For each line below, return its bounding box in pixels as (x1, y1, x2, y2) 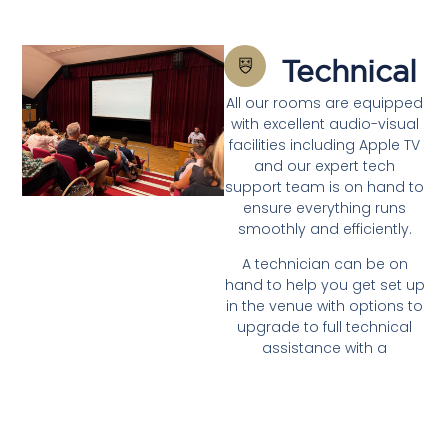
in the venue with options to (226, 296, 424, 317)
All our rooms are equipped (226, 92, 424, 113)
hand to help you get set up (224, 275, 425, 296)
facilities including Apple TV (229, 134, 421, 155)
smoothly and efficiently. (237, 218, 412, 239)
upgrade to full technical (237, 317, 413, 338)
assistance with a (262, 338, 388, 359)
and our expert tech (254, 155, 396, 176)
